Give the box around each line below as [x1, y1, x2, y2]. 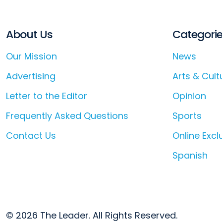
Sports [172, 110, 202, 122]
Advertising [6, 70, 55, 83]
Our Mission [6, 50, 57, 63]
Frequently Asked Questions [6, 110, 128, 122]
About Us [6, 27, 53, 43]
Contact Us [6, 129, 56, 142]
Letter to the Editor [6, 90, 87, 103]
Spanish [172, 149, 208, 162]
